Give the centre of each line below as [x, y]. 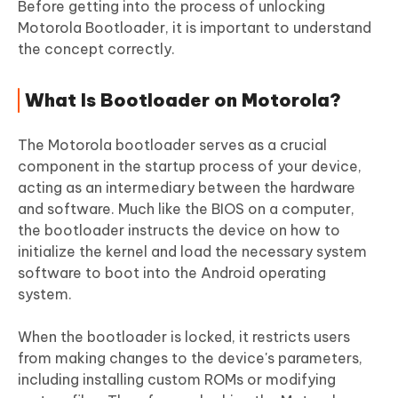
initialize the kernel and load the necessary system [192, 252]
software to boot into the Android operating [172, 273]
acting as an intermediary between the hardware [187, 188]
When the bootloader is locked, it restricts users [184, 337]
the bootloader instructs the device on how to [179, 231]
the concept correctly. [96, 49]
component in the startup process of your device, [190, 167]
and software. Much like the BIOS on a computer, [186, 209]
